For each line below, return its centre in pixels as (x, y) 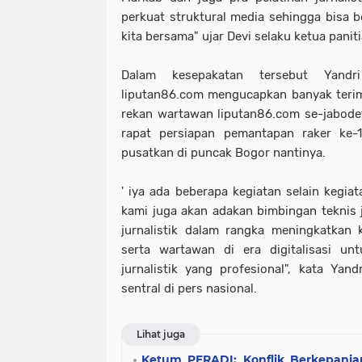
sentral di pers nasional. (189, 288)
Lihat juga (161, 334)
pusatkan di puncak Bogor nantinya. (223, 152)
